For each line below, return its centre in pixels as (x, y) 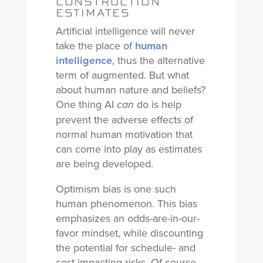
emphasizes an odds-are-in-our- (127, 218)
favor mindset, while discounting (129, 233)
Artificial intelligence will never (125, 31)
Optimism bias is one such (116, 189)
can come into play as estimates (129, 149)
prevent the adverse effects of (124, 120)
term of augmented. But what (122, 75)
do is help (157, 104)
